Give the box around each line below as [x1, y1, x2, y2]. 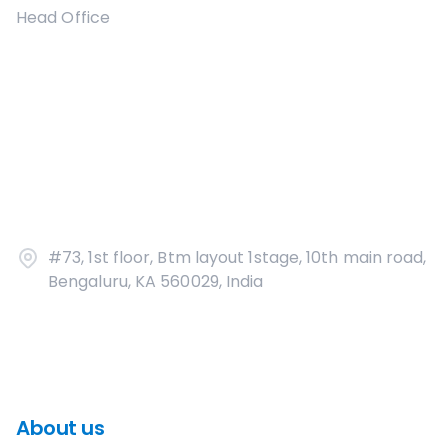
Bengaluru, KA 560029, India [48, 270, 264, 293]
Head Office [16, 6, 110, 29]
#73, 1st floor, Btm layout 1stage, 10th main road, [48, 246, 427, 269]
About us [16, 414, 104, 442]
